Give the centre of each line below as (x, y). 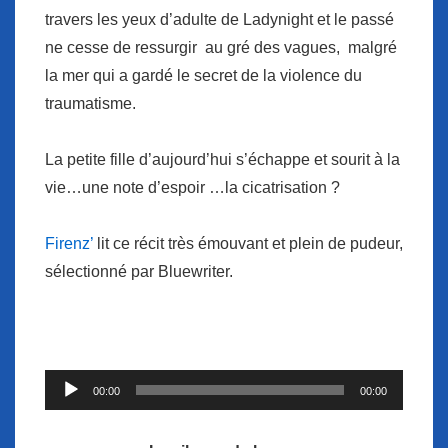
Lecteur (70, 383)
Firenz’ (71, 244)
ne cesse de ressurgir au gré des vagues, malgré (221, 48)
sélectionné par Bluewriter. (139, 272)
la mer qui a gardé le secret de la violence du (203, 76)
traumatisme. (90, 104)
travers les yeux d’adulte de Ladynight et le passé (219, 20)
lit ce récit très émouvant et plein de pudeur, (250, 244)
